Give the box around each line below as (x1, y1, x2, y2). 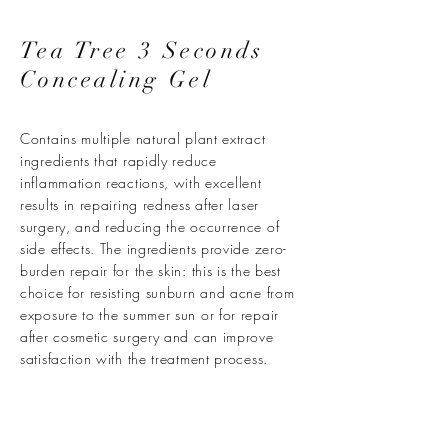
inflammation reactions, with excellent (20, 173, 262, 192)
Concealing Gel (20, 65, 213, 94)
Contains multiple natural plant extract (20, 129, 266, 148)
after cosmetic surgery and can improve (20, 327, 274, 346)
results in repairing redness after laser (20, 195, 259, 214)
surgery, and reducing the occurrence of (20, 217, 280, 236)
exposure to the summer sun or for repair (20, 305, 279, 324)
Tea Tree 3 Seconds (20, 36, 264, 65)
